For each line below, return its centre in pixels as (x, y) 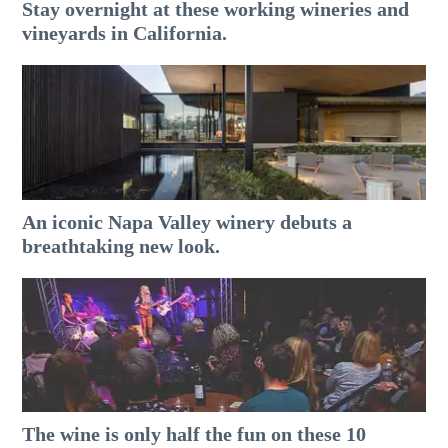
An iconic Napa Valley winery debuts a (187, 221)
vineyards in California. (125, 33)
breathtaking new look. (121, 245)
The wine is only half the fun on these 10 (194, 433)
